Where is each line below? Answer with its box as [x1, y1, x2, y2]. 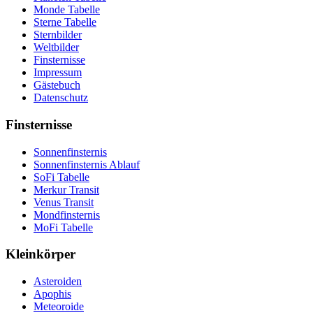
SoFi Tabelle [34, 170, 89, 183]
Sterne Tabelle [34, 16, 96, 29]
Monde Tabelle [34, 3, 100, 16]
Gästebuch [34, 79, 80, 92]
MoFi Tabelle [34, 221, 93, 233]
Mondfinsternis [34, 208, 100, 221]
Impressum [34, 66, 82, 79]
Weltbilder [34, 41, 79, 54]
